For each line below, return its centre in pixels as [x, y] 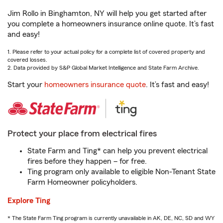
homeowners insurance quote [95, 85]
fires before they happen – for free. [87, 161]
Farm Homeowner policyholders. [82, 182]
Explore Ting [29, 201]
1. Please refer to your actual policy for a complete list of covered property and [106, 52]
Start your [26, 85]
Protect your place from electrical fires [82, 133]
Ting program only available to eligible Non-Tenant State [121, 172]
